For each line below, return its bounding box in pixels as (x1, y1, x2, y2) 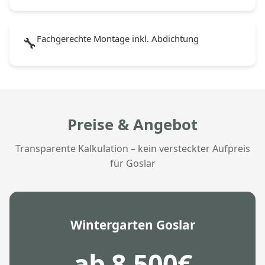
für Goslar (109, 156, 156, 170)
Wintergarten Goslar (70, 216, 195, 233)
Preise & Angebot (67, 114, 198, 135)
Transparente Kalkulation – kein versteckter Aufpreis (15, 141, 250, 155)
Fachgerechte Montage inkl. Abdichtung (37, 32, 199, 44)
